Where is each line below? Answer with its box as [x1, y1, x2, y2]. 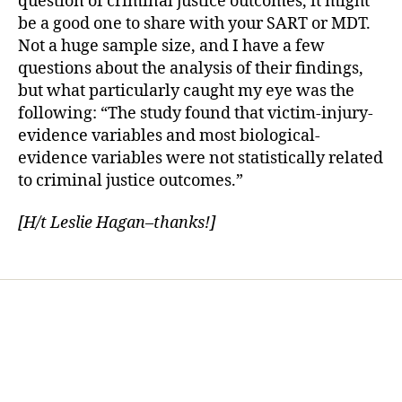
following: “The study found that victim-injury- [18, 102, 373, 124]
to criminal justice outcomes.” [18, 170, 243, 191]
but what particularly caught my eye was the [18, 80, 354, 101]
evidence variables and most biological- [18, 125, 320, 146]
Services [18, 335, 86, 354]
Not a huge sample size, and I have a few [18, 35, 325, 57]
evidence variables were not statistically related [18, 147, 383, 169]
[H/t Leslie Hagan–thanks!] [18, 213, 215, 234]
